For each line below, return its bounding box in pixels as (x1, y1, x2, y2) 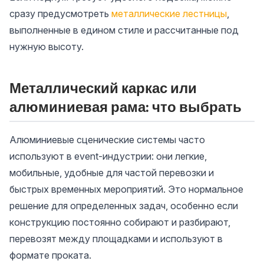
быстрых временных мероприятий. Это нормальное (9, 183, 243, 195)
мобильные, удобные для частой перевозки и (9, 167, 214, 179)
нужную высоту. (9, 41, 84, 52)
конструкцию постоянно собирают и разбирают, (9, 216, 230, 228)
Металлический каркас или (9, 79, 197, 97)
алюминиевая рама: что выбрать (9, 98, 242, 115)
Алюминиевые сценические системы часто (9, 134, 205, 146)
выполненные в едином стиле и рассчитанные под (9, 24, 239, 36)
